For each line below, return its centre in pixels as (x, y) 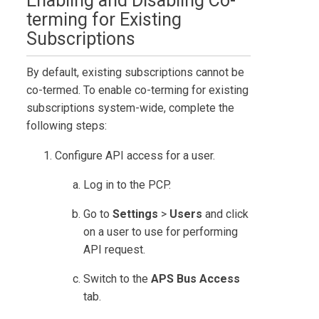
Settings (136, 214)
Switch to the (117, 278)
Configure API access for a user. (135, 155)
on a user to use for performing (161, 231)
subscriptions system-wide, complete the (131, 108)
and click (226, 214)
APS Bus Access (196, 278)
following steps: (67, 125)
